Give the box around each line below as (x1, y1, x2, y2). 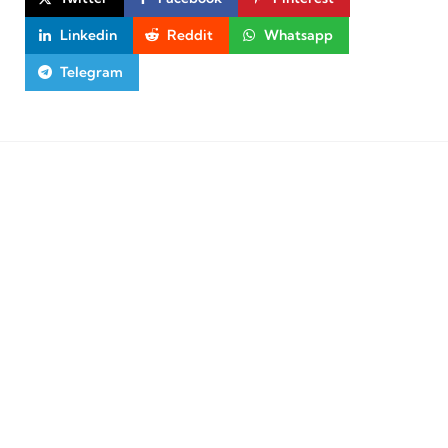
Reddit (167, 25, 214, 44)
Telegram (59, 62, 123, 81)
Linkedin (59, 25, 117, 44)
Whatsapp (263, 25, 333, 44)
